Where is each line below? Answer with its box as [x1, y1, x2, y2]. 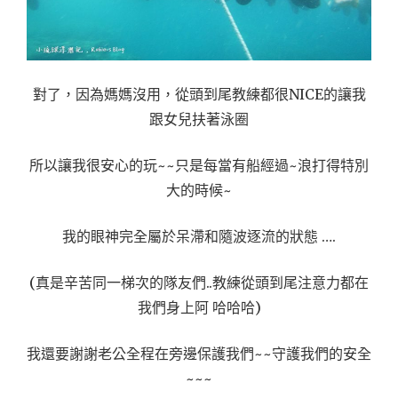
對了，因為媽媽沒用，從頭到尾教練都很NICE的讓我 [32, 85, 366, 103]
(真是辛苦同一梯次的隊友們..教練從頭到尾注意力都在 [29, 274, 369, 291]
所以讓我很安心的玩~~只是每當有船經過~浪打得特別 [29, 156, 369, 174]
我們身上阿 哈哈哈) [137, 298, 261, 316]
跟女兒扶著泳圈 [149, 110, 249, 128]
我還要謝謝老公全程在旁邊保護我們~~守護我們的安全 [27, 345, 371, 362]
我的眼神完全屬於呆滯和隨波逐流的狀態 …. [62, 227, 336, 245]
